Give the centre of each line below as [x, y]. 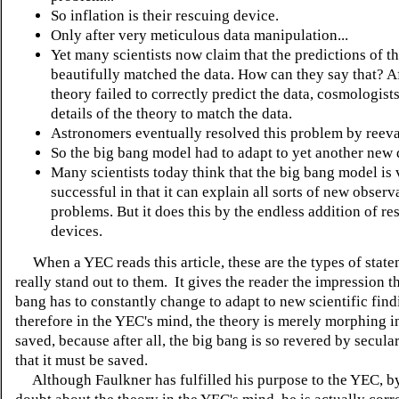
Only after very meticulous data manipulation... [199, 35]
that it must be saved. [81, 360]
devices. [77, 231]
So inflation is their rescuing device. [165, 15]
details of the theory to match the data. [171, 113]
